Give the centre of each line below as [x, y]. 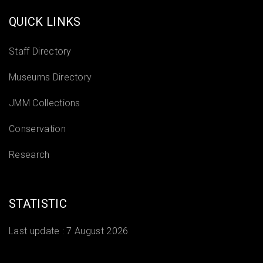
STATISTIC [38, 204]
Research [29, 155]
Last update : [38, 231]
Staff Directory [40, 51]
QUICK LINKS [45, 22]
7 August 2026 [97, 231]
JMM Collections [45, 103]
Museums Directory [50, 77]
